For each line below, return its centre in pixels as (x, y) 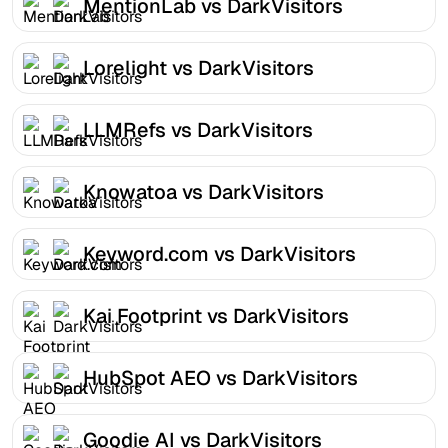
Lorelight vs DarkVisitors (198, 67)
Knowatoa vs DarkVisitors (203, 191)
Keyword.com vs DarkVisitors (219, 253)
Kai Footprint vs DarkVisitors (216, 315)
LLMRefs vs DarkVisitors (198, 129)
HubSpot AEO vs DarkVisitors (220, 377)
